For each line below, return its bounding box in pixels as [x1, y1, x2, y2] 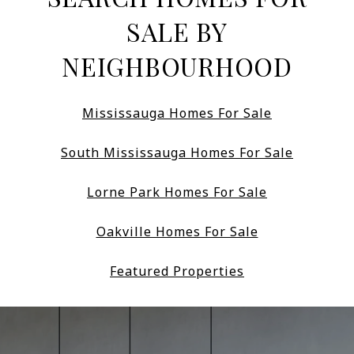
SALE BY [126, 14, 228, 48]
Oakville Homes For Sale [96, 222, 258, 240]
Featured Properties [110, 262, 244, 280]
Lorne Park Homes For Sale [87, 183, 267, 201]
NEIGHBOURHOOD [62, 49, 292, 83]
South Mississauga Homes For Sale [61, 143, 293, 161]
